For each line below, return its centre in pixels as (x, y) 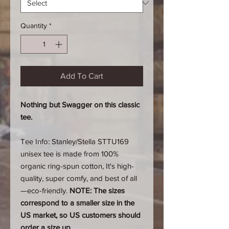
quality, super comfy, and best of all (79, 178)
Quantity (34, 26)
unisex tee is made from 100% (70, 154)
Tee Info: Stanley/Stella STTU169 (75, 141)
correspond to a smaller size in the (77, 203)
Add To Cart (82, 76)
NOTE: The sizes (97, 190)
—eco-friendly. (45, 190)
